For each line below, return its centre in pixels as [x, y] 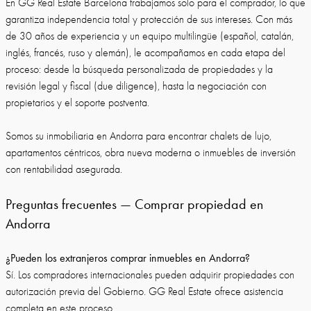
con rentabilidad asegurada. [64, 169]
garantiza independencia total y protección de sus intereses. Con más [149, 19]
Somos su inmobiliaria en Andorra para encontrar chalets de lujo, [138, 136]
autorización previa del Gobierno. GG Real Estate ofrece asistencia [144, 292]
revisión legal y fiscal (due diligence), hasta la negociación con [136, 86]
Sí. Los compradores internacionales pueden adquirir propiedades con [150, 275]
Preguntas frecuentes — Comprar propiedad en [134, 204]
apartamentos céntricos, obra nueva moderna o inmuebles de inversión [151, 153]
